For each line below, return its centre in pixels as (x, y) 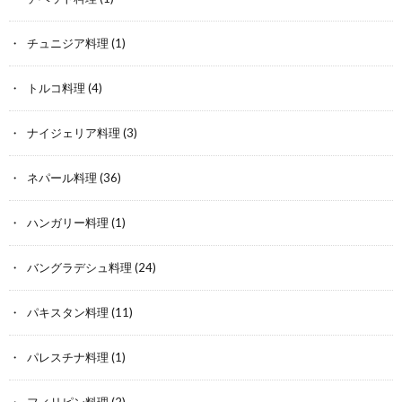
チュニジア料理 (68, 43)
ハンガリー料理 (68, 222)
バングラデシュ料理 (79, 267)
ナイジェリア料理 (74, 132)
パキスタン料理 (68, 312)
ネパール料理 (62, 177)
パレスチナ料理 (68, 357)
